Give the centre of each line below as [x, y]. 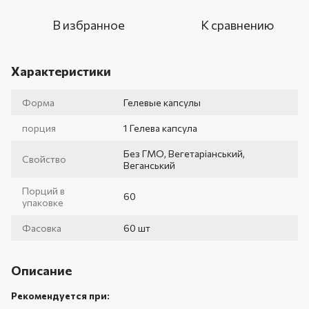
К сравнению [237, 25]
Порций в [43, 191]
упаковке [43, 202]
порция [39, 128]
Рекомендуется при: [60, 296]
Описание [41, 270]
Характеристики [61, 71]
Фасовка [42, 228]
